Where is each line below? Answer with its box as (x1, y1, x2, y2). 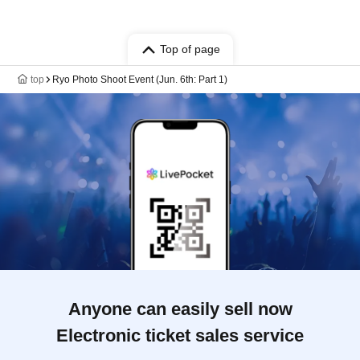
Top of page (159, 43, 220, 55)
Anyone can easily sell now (67, 299, 292, 319)
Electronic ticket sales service (56, 325, 304, 346)
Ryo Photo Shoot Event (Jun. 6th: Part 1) (52, 74, 227, 85)
